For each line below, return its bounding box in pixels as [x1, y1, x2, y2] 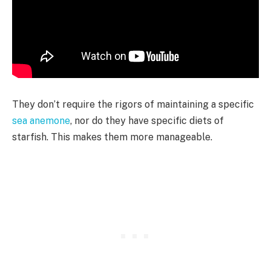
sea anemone [12, 115, 70, 127]
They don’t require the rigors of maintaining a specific [12, 99, 254, 111]
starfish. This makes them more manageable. [12, 131, 212, 143]
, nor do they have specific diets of [70, 115, 224, 127]
